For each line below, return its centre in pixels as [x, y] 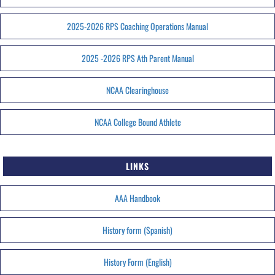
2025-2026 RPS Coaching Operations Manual [137, 26]
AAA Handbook [137, 198]
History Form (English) [137, 262]
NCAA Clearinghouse [137, 90]
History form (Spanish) [137, 230]
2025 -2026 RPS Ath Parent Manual [137, 58]
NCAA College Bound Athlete [137, 122]
